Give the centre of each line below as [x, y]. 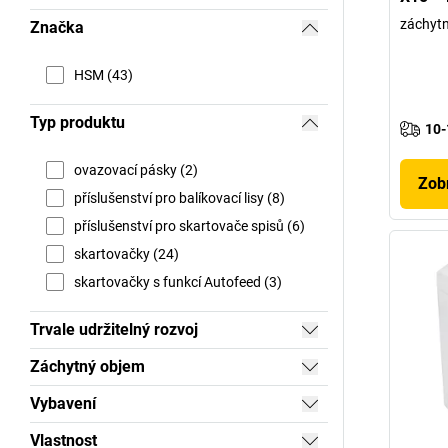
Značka [57, 27]
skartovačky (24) [126, 253]
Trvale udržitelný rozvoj [114, 329]
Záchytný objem [87, 366]
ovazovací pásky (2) [136, 169]
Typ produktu [77, 122]
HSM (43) [103, 74]
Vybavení [63, 403]
